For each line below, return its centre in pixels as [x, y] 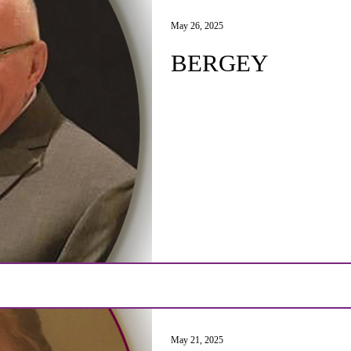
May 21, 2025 [197, 340]
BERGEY [219, 63]
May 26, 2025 [197, 25]
